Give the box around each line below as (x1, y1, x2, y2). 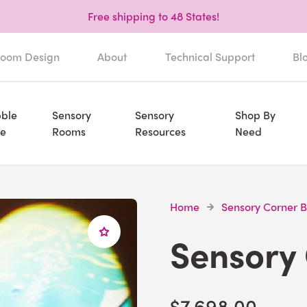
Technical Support (164, 49, 255, 64)
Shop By (234, 107, 275, 123)
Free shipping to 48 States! (88, 8, 219, 24)
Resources (135, 123, 186, 139)
